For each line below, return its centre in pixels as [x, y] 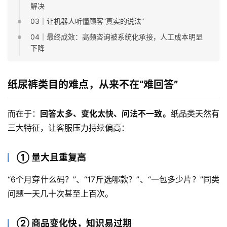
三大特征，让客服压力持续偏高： [68, 128]
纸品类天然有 [195, 113]
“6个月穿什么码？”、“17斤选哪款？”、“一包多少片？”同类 [113, 179]
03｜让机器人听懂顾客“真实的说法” [87, 21]
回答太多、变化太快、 [81, 113]
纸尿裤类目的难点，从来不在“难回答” [93, 85]
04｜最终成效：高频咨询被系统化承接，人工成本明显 [117, 36]
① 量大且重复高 [51, 157]
